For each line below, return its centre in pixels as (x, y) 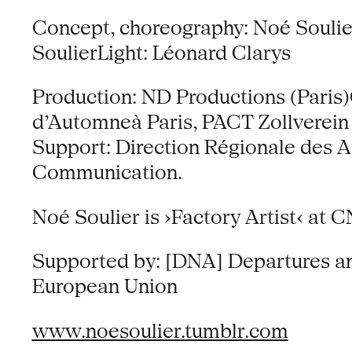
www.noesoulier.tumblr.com (160, 331)
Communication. (107, 173)
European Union (104, 287)
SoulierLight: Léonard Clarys (161, 53)
